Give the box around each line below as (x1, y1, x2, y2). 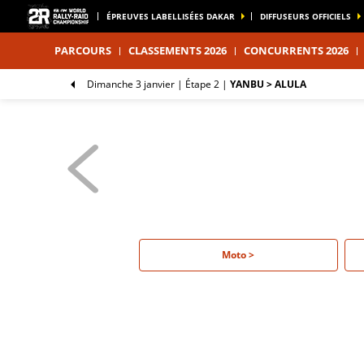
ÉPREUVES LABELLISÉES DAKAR (106, 11, 235, 22)
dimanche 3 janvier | (94, 77, 183, 91)
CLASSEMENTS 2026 (128, 43, 227, 58)
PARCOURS (54, 43, 112, 58)
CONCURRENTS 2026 (244, 43, 349, 58)
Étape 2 (183, 77, 222, 91)
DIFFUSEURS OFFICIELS (260, 11, 351, 22)
